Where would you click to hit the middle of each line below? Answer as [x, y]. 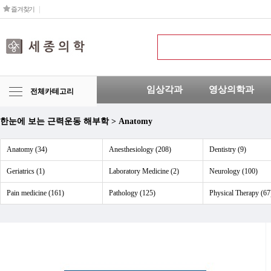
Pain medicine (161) [35, 193]
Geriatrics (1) [26, 171]
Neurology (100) [233, 171]
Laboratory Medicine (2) [144, 171]
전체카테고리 [52, 91]
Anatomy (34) [27, 149]
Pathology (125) [132, 193]
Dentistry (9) [228, 149]
